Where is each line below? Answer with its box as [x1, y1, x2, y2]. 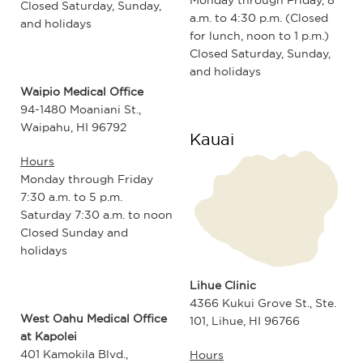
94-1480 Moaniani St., [20, 102, 141, 117]
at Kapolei [20, 329, 77, 344]
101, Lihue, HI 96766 [190, 313, 300, 328]
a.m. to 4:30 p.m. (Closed [190, 10, 328, 25]
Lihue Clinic [190, 277, 256, 293]
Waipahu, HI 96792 [20, 120, 126, 135]
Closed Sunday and [20, 225, 128, 241]
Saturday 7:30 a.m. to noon [20, 207, 173, 223]
